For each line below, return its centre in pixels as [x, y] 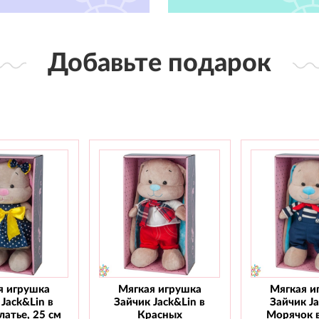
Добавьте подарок [159, 63]
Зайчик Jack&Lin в [159, 302]
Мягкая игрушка [159, 289]
